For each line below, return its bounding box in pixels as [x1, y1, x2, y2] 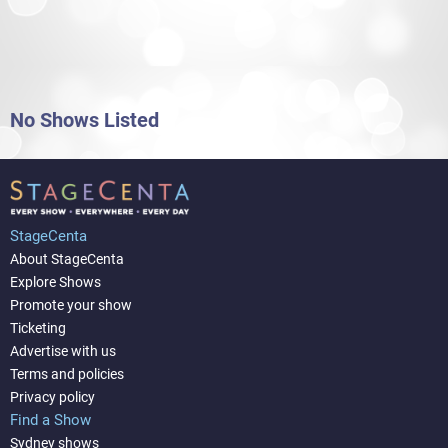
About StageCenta [10, 250, 124, 267]
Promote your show [10, 296, 132, 313]
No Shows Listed [10, 109, 159, 133]
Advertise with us [10, 342, 116, 359]
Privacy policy [10, 388, 95, 405]
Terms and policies [10, 365, 124, 382]
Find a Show [10, 410, 91, 429]
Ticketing [10, 319, 66, 336]
